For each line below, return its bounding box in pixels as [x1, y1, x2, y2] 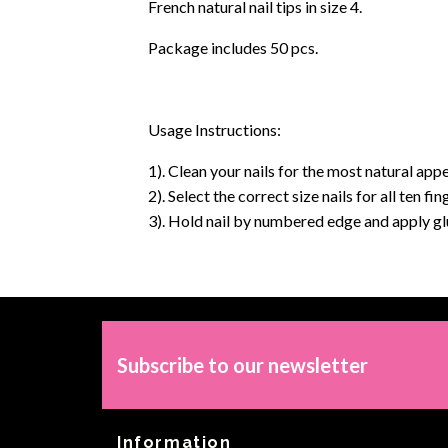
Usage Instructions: [148, 120, 281, 139]
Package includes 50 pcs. [148, 38, 318, 57]
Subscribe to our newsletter [117, 352, 368, 377]
